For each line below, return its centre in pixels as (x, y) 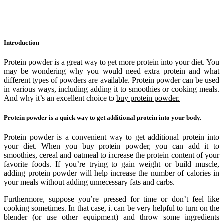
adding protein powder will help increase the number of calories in (111, 173)
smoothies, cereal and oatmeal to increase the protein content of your (111, 155)
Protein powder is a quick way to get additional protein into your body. (103, 117)
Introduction (22, 43)
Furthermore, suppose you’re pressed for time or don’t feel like (111, 199)
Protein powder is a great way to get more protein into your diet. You (111, 62)
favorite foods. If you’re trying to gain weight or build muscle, (111, 164)
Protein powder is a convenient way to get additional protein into (111, 137)
